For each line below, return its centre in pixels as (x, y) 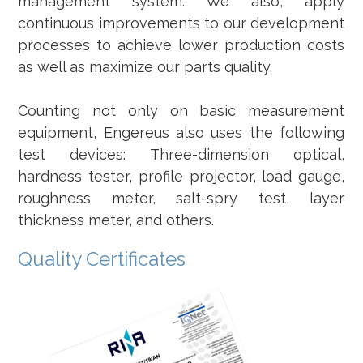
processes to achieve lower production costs (181, 45)
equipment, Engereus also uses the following (181, 132)
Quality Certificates (102, 259)
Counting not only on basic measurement (181, 111)
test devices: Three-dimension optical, (181, 154)
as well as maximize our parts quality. (145, 67)
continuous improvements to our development (181, 23)
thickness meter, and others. (116, 220)
